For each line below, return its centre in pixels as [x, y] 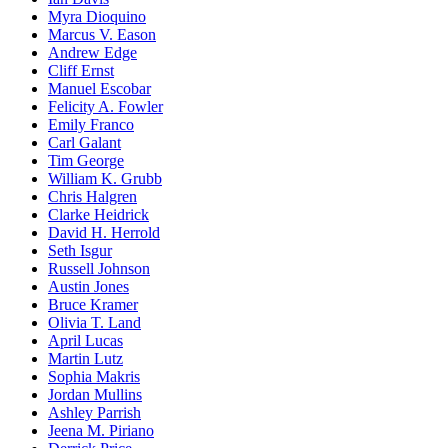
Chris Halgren [92, 196]
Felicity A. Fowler [105, 106]
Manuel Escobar [99, 88]
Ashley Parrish [94, 412]
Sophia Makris [94, 376]
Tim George [86, 160]
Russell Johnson [99, 268]
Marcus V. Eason [102, 34]
